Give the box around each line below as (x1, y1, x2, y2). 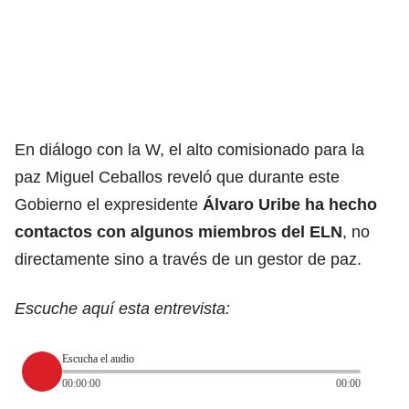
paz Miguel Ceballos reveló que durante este (15, 167, 340, 186)
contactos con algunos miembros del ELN (15, 222, 342, 241)
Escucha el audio (62, 352, 134, 366)
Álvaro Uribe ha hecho (203, 194, 377, 214)
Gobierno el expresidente (15, 194, 203, 214)
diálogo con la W (39, 140, 160, 159)
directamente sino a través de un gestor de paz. (15, 249, 362, 268)
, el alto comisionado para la (160, 140, 364, 159)
